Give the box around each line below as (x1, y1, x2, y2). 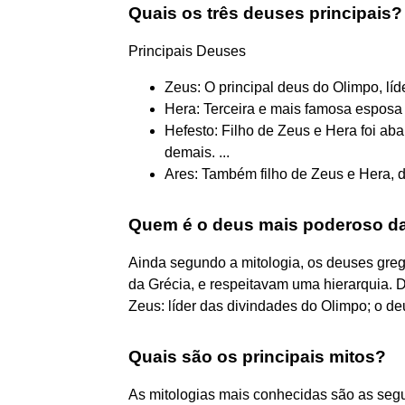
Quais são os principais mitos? (128, 346, 386, 366)
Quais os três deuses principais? (128, 3, 402, 23)
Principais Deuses (128, 42, 246, 59)
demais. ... (165, 144, 230, 160)
